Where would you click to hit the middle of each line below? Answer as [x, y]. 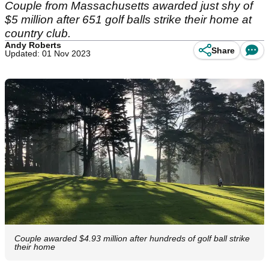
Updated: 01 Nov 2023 [48, 53]
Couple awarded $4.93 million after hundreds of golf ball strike [132, 239]
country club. [39, 33]
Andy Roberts [33, 45]
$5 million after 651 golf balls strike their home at [128, 20]
